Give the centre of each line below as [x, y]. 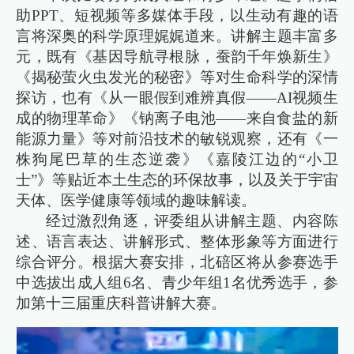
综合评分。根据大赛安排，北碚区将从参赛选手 [177, 262]
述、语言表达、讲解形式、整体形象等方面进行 [177, 241]
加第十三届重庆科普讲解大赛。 [121, 303]
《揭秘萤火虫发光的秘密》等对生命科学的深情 [177, 77]
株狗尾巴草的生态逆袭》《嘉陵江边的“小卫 [177, 159]
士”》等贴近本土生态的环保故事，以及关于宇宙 [177, 179]
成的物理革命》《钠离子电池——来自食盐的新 [177, 118]
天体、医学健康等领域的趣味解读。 [136, 200]
